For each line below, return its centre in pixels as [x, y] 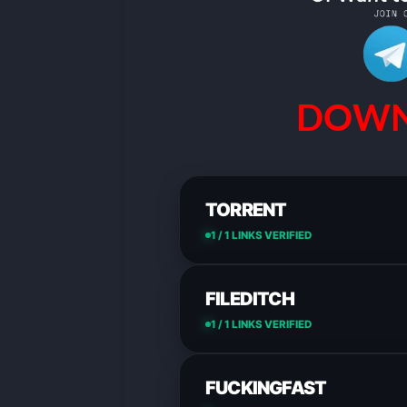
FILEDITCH [250, 298]
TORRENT [246, 209]
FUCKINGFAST [266, 387]
